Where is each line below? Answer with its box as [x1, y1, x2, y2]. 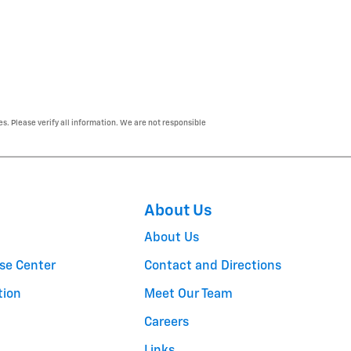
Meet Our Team [144, 288, 233, 302]
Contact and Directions [144, 260, 281, 273]
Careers [144, 317, 189, 330]
